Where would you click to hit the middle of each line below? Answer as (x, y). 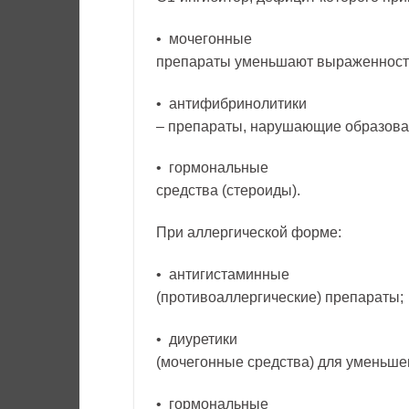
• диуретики (197, 339)
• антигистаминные (223, 274)
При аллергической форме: (249, 233)
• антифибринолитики (231, 103)
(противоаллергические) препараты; (280, 297)
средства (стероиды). (228, 191)
